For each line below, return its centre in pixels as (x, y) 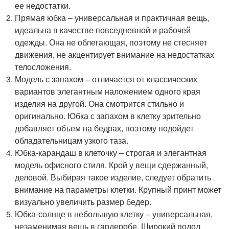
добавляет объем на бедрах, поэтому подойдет (105, 128)
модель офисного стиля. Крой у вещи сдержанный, (112, 165)
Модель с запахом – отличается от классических (106, 79)
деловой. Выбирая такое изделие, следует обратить (113, 177)
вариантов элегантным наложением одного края (108, 91)
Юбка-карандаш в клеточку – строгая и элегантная (111, 153)
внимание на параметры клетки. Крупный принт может (118, 189)
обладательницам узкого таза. (72, 140)
